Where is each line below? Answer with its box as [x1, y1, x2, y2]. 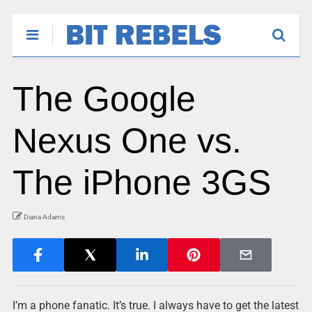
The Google [12, 79, 196, 118]
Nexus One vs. [12, 121, 242, 160]
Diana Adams [23, 213, 65, 221]
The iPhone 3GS [12, 163, 271, 202]
